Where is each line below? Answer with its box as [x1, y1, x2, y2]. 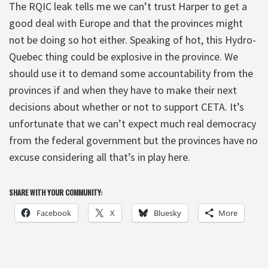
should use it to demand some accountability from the [9, 66, 253, 80]
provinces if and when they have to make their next [9, 83, 237, 97]
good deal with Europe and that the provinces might [9, 16, 243, 30]
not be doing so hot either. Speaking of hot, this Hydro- [9, 32, 256, 47]
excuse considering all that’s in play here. [9, 150, 190, 164]
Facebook [36, 207, 71, 218]
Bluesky [154, 207, 181, 218]
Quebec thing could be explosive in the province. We [9, 49, 238, 63]
